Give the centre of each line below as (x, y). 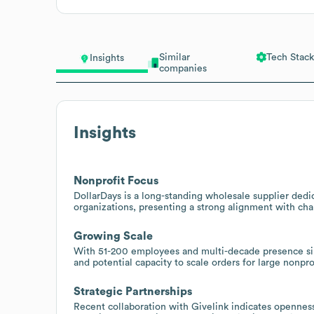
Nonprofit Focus (116, 180)
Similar (174, 57)
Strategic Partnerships (133, 291)
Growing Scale (113, 236)
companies (183, 68)
